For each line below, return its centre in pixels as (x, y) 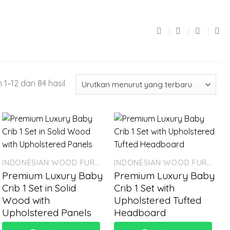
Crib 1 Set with (145, 188)
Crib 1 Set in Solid (39, 188)
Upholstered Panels (47, 212)
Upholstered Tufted (158, 200)
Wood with (26, 200)
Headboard (140, 212)
